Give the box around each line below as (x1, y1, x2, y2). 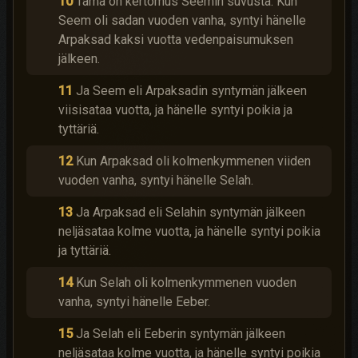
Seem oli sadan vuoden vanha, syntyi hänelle (58, 13, 306, 28)
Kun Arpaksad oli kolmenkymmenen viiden (76, 153, 311, 169)
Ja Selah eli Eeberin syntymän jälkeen (76, 326, 285, 341)
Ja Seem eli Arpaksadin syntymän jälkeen (76, 83, 307, 98)
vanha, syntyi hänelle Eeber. (58, 294, 210, 309)
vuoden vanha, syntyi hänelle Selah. (58, 173, 253, 188)
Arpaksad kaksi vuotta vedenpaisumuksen (58, 32, 293, 47)
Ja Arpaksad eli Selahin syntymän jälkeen (76, 205, 305, 220)
